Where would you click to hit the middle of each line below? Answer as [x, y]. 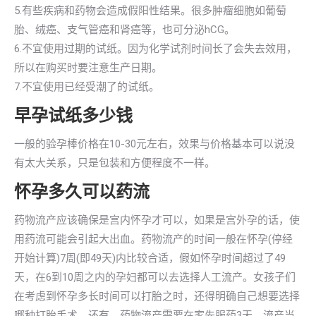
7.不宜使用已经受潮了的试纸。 [87, 87]
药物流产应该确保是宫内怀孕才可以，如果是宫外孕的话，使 [157, 220]
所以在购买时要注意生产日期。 [88, 68]
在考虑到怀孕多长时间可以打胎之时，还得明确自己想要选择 [157, 296]
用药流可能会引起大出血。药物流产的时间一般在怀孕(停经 [153, 239]
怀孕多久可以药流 [82, 192]
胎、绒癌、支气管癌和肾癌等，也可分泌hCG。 [124, 30]
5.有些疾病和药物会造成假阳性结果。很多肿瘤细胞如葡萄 [150, 11]
